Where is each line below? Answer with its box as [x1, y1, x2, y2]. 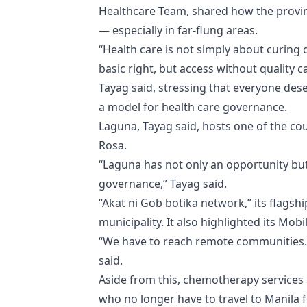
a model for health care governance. [99, 99, 287, 114]
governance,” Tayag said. [99, 175, 227, 191]
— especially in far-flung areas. [99, 22, 258, 38]
